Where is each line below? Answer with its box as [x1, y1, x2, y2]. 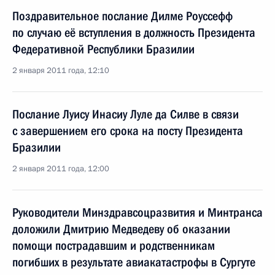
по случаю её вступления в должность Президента [12, 25, 255, 40]
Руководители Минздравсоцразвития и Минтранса [12, 205, 263, 220]
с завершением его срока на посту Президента [12, 123, 243, 138]
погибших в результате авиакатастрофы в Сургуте [12, 255, 255, 269]
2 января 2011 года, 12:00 [12, 163, 109, 174]
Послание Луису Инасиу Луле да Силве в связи [12, 107, 239, 122]
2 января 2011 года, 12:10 [12, 65, 109, 76]
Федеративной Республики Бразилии [12, 42, 195, 56]
